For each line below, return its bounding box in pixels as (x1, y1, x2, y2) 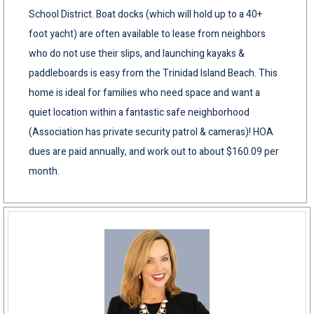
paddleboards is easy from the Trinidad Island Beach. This (29, 65, 278, 81)
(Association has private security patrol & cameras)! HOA (29, 124, 273, 139)
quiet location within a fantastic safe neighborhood (29, 104, 250, 120)
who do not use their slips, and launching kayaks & (29, 46, 245, 61)
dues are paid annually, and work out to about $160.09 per (29, 144, 279, 159)
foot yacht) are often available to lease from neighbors (29, 26, 266, 41)
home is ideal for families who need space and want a (29, 85, 260, 100)
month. (29, 163, 60, 179)
